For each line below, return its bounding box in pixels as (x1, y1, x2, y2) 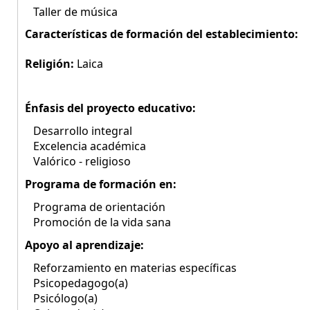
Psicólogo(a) (25, 291, 98, 306)
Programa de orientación (25, 199, 165, 215)
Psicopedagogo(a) (25, 275, 128, 291)
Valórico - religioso (25, 154, 131, 169)
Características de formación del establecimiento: (25, 26, 298, 42)
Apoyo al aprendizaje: (25, 237, 144, 253)
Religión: (25, 56, 77, 71)
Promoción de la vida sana (25, 215, 171, 230)
